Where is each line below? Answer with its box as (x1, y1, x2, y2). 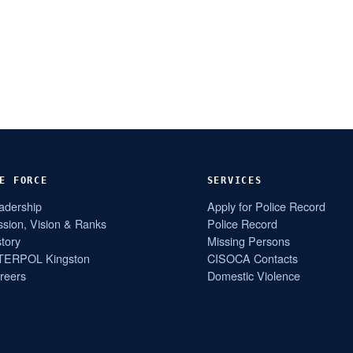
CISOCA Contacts (206, 249, 298, 266)
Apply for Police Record (206, 197, 325, 214)
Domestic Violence (206, 266, 300, 284)
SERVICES (206, 173, 262, 186)
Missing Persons (206, 232, 290, 249)
